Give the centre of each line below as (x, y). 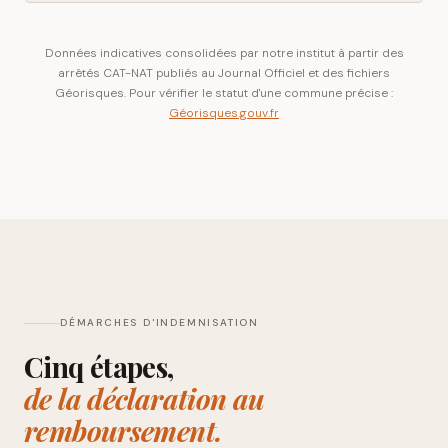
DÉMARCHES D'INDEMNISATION (159, 322)
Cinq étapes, (99, 366)
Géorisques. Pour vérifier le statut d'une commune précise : (224, 93)
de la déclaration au (144, 398)
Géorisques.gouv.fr (224, 113)
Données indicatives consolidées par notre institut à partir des (224, 53)
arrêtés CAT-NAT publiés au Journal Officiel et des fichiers (224, 73)
